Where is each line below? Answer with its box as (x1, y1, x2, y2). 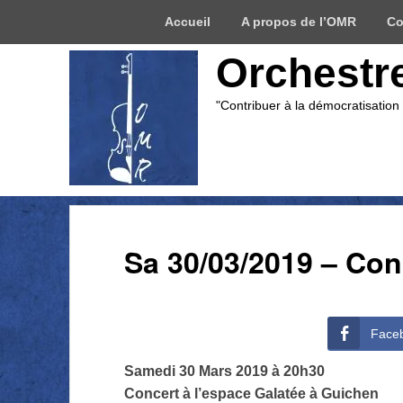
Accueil (164, 14, 210, 29)
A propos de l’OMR (240, 14, 356, 29)
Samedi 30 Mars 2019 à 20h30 (123, 363, 325, 380)
